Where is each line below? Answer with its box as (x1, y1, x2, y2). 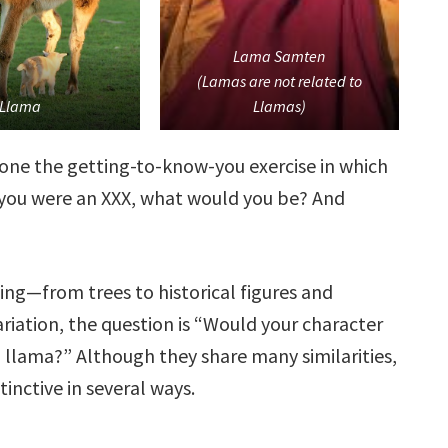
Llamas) (252, 96, 306, 117)
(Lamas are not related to (196, 71, 362, 92)
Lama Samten (233, 46, 326, 67)
